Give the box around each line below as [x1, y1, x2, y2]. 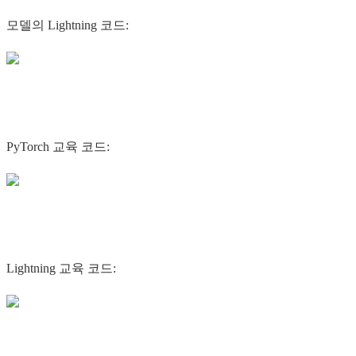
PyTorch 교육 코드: [6, 140, 110, 154]
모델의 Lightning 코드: [6, 18, 129, 33]
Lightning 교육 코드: [6, 261, 116, 276]
